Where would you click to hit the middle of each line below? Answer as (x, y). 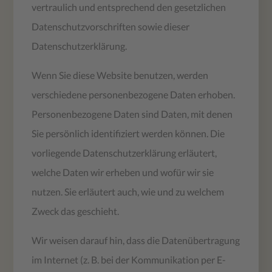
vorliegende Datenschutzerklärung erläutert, (124, 152)
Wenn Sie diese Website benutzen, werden (120, 75)
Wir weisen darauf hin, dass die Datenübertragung (136, 240)
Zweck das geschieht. (76, 211)
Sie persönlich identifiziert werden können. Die (128, 133)
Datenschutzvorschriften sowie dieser (111, 26)
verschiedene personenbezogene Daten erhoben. (134, 94)
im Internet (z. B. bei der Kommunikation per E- (129, 259)
